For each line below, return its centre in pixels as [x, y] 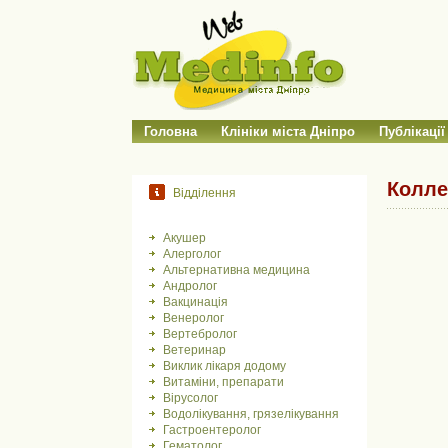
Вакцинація [195, 302]
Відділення [204, 193]
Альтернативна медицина [236, 270]
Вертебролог [200, 334]
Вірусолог [190, 398]
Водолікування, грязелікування [251, 414]
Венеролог [193, 318]
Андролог [190, 286]
